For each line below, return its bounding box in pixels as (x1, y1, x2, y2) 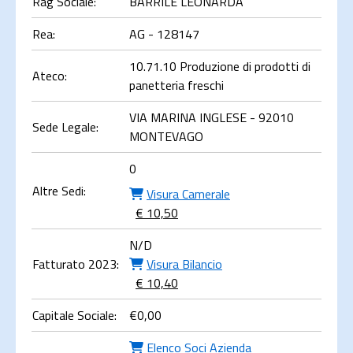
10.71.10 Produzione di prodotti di (129, 57, 310, 76)
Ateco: (32, 66, 67, 85)
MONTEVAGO (129, 127, 203, 146)
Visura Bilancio (147, 255, 222, 273)
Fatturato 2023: (32, 255, 119, 273)
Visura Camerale (147, 184, 230, 203)
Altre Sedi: (32, 181, 86, 200)
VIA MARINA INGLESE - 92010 (129, 108, 294, 127)
